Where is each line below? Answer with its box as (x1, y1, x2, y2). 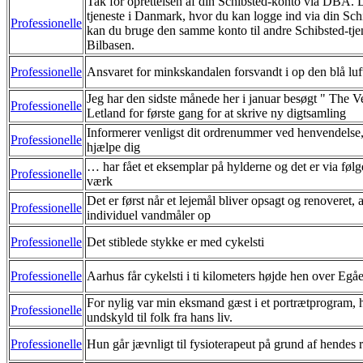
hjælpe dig (87, 139, 140, 154)
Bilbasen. (87, 37, 135, 52)
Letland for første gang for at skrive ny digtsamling (87, 105, 346, 120)
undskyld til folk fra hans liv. (87, 310, 233, 324)
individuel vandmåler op (87, 207, 211, 222)
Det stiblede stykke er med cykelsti (87, 234, 264, 249)
